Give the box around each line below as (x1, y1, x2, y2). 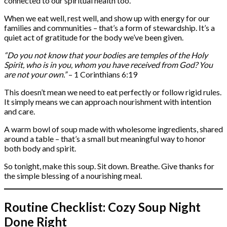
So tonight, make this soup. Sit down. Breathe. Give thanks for (4, 161, 214, 171)
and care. (4, 106, 35, 117)
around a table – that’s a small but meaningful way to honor (4, 134, 206, 144)
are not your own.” (4, 69, 67, 80)
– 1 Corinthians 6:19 (67, 69, 137, 80)
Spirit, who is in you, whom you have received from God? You (4, 60, 213, 70)
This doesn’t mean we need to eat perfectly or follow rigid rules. (4, 87, 221, 97)
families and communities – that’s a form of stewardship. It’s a (4, 23, 215, 33)
